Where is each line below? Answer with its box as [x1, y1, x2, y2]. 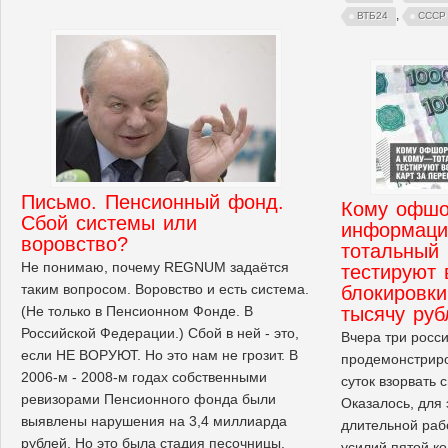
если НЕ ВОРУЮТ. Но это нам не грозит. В [21, 346, 298, 363]
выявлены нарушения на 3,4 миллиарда [21, 412, 287, 429]
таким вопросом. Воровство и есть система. [21, 280, 309, 297]
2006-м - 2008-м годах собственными [21, 368, 267, 385]
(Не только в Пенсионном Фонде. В [21, 302, 253, 319]
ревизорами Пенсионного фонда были [21, 390, 276, 407]
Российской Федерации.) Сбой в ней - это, [21, 324, 299, 341]
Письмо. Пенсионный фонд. [21, 190, 284, 213]
